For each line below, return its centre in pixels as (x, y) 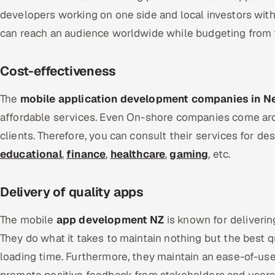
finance (86, 154)
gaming (189, 154)
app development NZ (110, 220)
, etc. (219, 154)
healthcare (138, 154)
